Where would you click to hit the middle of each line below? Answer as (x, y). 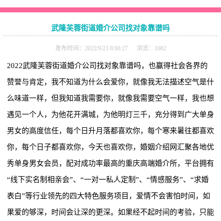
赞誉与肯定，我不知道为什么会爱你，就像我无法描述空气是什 (110, 82)
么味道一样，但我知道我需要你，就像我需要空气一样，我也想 (110, 98)
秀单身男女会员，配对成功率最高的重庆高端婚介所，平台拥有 (110, 163)
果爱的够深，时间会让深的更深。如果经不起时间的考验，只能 (110, 212)
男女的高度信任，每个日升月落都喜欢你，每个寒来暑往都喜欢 (110, 131)
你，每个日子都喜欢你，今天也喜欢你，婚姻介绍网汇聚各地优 (110, 147)
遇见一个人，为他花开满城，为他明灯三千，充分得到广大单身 (110, 114)
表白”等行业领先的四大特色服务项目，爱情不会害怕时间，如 (109, 196)
